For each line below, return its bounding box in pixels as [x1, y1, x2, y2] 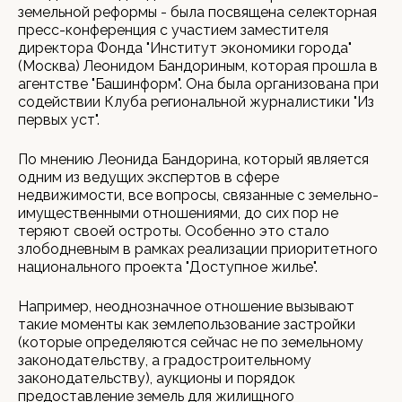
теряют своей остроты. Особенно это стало [18, 223, 329, 240]
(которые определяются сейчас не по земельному [18, 334, 363, 351]
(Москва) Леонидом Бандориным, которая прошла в [18, 57, 378, 74]
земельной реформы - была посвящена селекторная [18, 4, 377, 21]
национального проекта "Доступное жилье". [18, 258, 318, 275]
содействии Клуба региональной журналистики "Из [18, 93, 374, 110]
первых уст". [18, 111, 100, 128]
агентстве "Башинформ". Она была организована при [18, 75, 379, 92]
